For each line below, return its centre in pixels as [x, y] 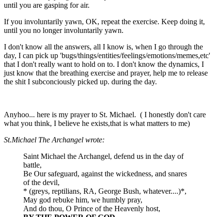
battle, [32, 165]
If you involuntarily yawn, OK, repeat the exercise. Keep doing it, [104, 21]
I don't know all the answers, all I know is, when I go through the [103, 46]
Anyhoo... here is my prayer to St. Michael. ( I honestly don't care [105, 114]
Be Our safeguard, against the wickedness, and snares [105, 173]
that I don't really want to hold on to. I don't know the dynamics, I [104, 64]
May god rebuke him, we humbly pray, [83, 200]
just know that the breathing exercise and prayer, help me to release [106, 73]
